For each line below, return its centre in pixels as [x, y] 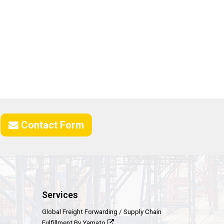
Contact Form [51, 125]
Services [60, 195]
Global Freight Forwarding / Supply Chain [101, 211]
